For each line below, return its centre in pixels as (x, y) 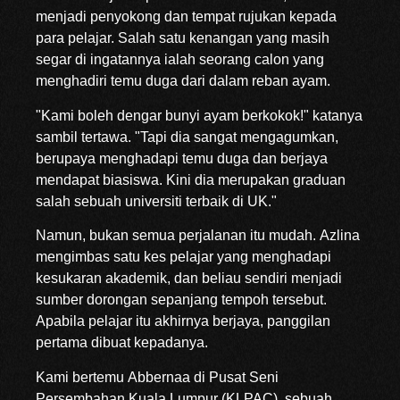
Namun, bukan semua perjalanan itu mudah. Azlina (198, 236)
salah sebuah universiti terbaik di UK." (156, 201)
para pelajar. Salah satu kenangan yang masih (183, 38)
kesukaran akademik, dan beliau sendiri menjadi (189, 279)
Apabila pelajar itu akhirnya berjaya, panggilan (183, 321)
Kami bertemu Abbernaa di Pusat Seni (157, 377)
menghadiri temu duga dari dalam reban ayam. (183, 81)
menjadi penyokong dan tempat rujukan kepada (186, 17)
